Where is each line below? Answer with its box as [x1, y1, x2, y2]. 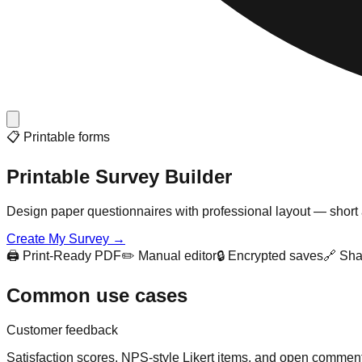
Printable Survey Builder [6, 165, 232, 187]
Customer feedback [6, 322, 118, 337]
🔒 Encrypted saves [217, 248, 323, 263]
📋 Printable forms [6, 130, 110, 144]
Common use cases [6, 284, 187, 306]
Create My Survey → [6, 231, 125, 246]
